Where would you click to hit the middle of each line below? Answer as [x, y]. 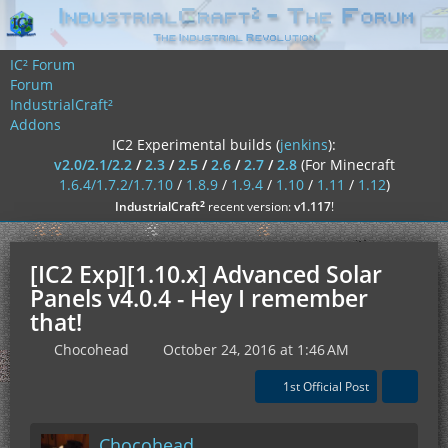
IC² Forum [42, 64]
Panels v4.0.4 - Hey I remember [199, 298]
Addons [35, 124]
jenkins [304, 144]
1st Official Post [326, 386]
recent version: [249, 206]
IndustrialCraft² [61, 104]
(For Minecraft [347, 164]
